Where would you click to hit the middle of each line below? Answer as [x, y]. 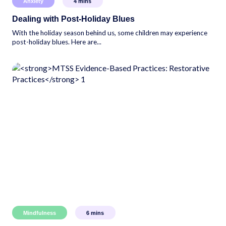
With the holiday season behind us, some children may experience [110, 33]
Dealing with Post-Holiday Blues [73, 19]
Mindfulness [40, 213]
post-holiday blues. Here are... [57, 42]
